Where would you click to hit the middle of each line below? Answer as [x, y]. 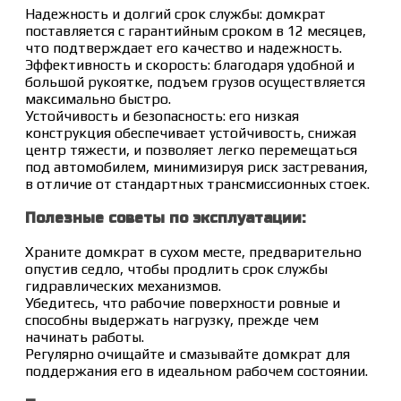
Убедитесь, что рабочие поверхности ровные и [183, 303]
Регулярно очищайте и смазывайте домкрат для [188, 354]
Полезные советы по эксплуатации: [165, 218]
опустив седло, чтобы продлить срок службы [176, 269]
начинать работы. [85, 337]
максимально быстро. [98, 98]
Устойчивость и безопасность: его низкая [162, 115]
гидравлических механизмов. [123, 286]
